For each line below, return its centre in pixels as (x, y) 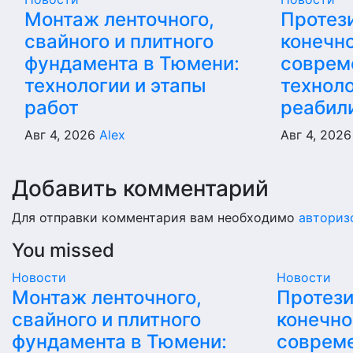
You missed (63, 250)
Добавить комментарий (140, 188)
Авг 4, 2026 (62, 135)
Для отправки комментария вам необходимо (155, 217)
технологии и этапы (115, 85)
